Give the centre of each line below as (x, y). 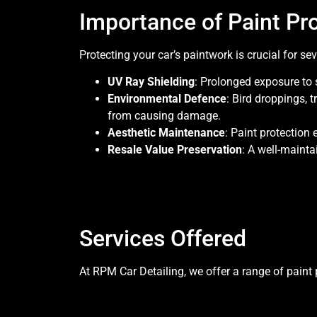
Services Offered (163, 238)
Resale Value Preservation (175, 149)
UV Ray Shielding (151, 81)
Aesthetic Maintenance (166, 132)
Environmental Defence (167, 98)
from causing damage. (164, 115)
